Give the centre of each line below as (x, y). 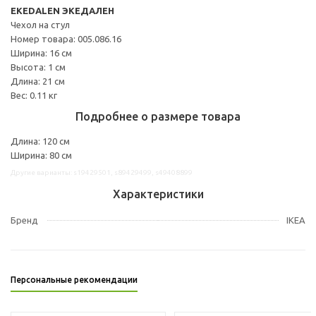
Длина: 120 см (40, 141)
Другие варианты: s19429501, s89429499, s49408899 (102, 172)
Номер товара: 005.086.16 (66, 38)
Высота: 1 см (38, 67)
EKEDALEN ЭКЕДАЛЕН (62, 10)
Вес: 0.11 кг (34, 95)
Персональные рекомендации (74, 279)
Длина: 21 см (38, 81)
